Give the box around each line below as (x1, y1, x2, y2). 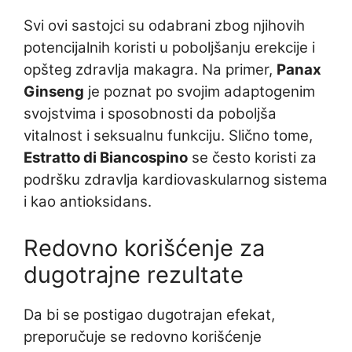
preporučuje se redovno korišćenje (24, 327, 262, 346)
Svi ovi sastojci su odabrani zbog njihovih (24, 16, 305, 35)
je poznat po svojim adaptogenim (84, 82, 315, 101)
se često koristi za (188, 148, 317, 167)
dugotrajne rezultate (24, 260, 244, 288)
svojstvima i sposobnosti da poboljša (24, 104, 277, 123)
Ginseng (24, 82, 84, 101)
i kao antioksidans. (24, 192, 152, 211)
